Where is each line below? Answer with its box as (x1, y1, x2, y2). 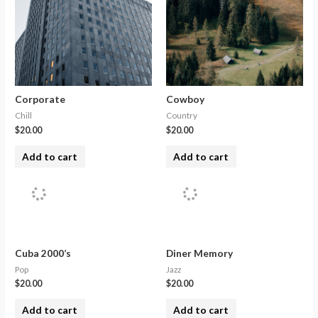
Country (166, 111, 197, 121)
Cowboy (166, 93, 204, 106)
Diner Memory (166, 246, 233, 259)
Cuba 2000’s (15, 246, 72, 259)
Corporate (15, 93, 66, 106)
